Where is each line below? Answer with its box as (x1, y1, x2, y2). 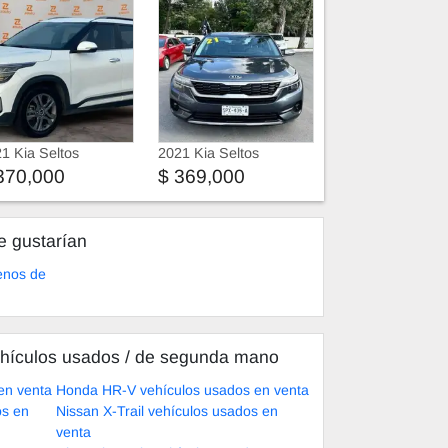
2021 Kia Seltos (158, 145, 259, 161)
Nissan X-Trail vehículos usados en (56, 403, 278, 419)
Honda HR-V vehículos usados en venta (56, 382, 309, 398)
